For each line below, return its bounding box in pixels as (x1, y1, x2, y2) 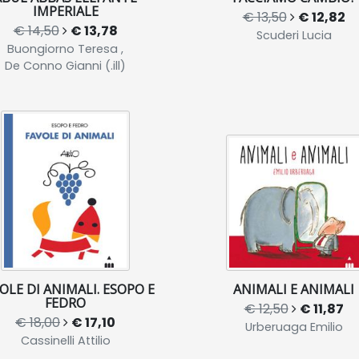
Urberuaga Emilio (244, 318, 343, 335)
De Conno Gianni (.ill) (5, 57, 126, 74)
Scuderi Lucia (256, 26, 332, 43)
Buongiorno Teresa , (7, 40, 123, 57)
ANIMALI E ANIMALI (233, 280, 354, 298)
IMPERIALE (32, 2, 99, 20)
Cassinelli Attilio (20, 332, 111, 349)
